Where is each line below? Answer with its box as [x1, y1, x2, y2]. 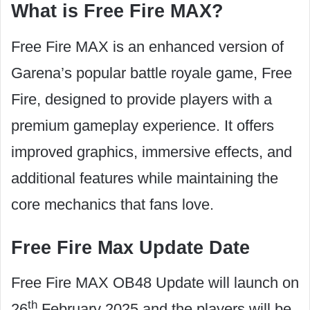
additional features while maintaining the [11, 169, 278, 187]
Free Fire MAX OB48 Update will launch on [11, 274, 299, 291]
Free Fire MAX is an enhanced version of [11, 37, 284, 55]
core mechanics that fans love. [11, 195, 214, 213]
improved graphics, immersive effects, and [11, 143, 292, 161]
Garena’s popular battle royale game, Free [11, 64, 292, 82]
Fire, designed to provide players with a [11, 90, 272, 108]
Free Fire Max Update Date [11, 237, 250, 258]
